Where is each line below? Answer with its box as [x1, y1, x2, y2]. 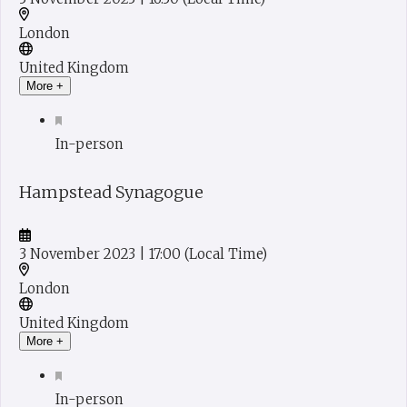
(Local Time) [184, 244, 267, 263]
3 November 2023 [19, 244, 139, 263]
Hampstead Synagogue [19, 182, 203, 203]
